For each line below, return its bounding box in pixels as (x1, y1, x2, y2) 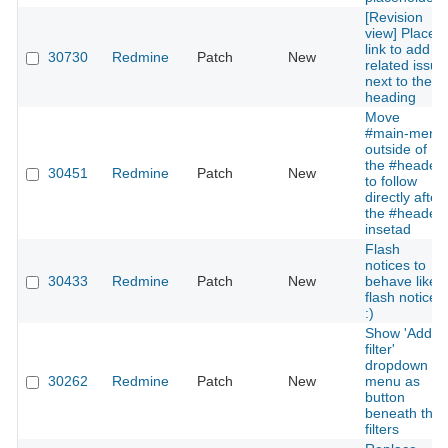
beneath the (365, 405, 441, 422)
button (365, 389, 405, 406)
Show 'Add (365, 325, 432, 342)
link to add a (365, 41, 442, 58)
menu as (365, 373, 420, 390)
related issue (365, 57, 446, 74)
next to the (365, 73, 432, 90)
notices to (365, 257, 426, 274)
